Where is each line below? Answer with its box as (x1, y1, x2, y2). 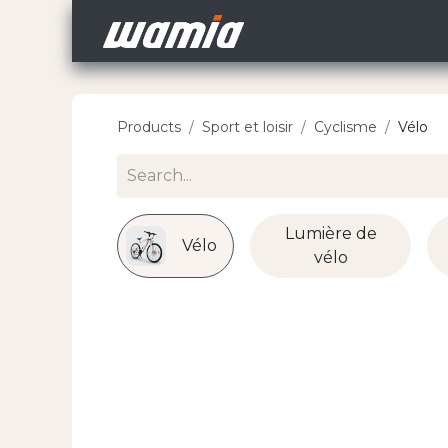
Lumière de (284, 224, 377, 244)
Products (117, 118, 181, 136)
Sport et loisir (202, 118, 293, 136)
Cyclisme (314, 118, 377, 136)
